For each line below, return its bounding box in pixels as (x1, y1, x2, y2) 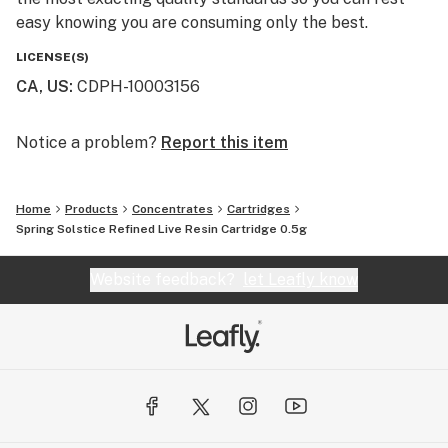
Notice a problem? (16, 133, 157, 152)
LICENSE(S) (16, 50, 89, 64)
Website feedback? (90, 270, 243, 289)
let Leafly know (243, 270, 358, 289)
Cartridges (227, 202, 290, 216)
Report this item (161, 133, 288, 152)
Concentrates (132, 202, 213, 216)
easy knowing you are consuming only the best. (16, 13, 368, 32)
